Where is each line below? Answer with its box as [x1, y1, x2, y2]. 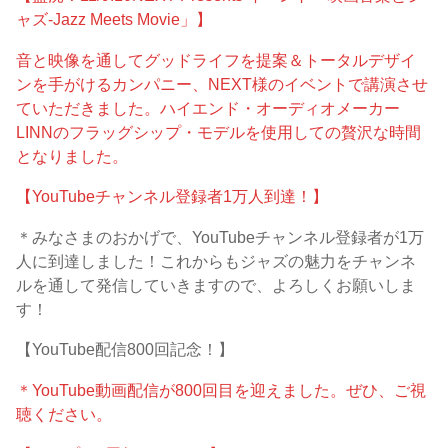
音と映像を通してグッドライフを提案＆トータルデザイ [16, 50, 417, 69]
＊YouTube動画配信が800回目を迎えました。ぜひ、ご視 [16, 380, 427, 399]
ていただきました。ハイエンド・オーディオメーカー [16, 98, 401, 117]
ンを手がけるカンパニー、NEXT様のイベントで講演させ [16, 74, 429, 93]
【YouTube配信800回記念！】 [16, 340, 235, 359]
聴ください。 [16, 404, 113, 423]
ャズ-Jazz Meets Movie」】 [16, 10, 213, 29]
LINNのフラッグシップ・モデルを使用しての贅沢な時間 [16, 122, 422, 141]
